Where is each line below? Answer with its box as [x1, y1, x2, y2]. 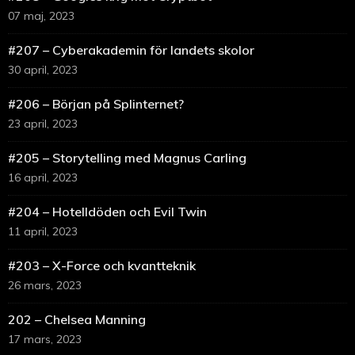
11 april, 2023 [8, 224, 78, 239]
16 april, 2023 [8, 170, 78, 185]
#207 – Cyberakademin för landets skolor [8, 42, 254, 59]
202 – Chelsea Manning [8, 311, 146, 328]
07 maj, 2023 [8, 9, 74, 24]
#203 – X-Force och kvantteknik [8, 258, 196, 274]
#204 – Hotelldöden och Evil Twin [8, 204, 207, 220]
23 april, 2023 [8, 116, 78, 132]
